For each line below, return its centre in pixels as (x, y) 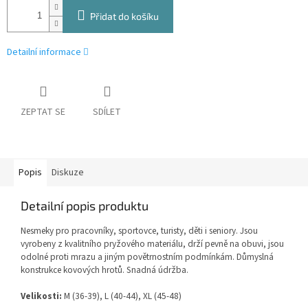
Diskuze (68, 173)
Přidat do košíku (124, 16)
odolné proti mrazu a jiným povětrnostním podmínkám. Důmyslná (147, 257)
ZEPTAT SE (43, 112)
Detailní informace (44, 53)
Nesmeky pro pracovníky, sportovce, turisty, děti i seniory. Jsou (139, 231)
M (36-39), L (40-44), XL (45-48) (122, 296)
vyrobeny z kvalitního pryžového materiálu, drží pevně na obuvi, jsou (152, 244)
